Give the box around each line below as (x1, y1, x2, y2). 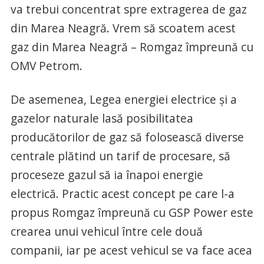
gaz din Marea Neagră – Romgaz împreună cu (10, 38, 253, 55)
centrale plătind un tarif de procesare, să (10, 147, 230, 164)
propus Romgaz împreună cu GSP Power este (10, 204, 253, 220)
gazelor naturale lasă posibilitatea (10, 110, 193, 126)
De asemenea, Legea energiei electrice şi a (10, 91, 237, 107)
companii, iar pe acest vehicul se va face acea (10, 242, 252, 258)
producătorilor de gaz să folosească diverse (10, 128, 244, 145)
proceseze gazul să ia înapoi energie (10, 166, 203, 183)
